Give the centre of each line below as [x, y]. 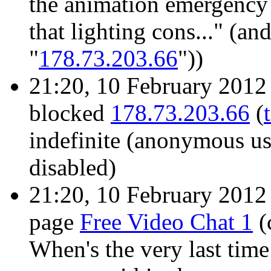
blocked [70, 113]
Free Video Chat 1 [166, 222]
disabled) [73, 168]
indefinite [75, 140]
